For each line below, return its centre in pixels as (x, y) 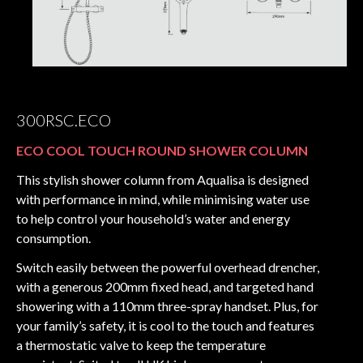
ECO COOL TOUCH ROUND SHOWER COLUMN (162, 151)
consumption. (55, 238)
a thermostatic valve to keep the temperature (141, 345)
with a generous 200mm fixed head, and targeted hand (165, 287)
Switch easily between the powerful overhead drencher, (168, 267)
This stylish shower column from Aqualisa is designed (162, 180)
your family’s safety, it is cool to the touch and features (165, 326)
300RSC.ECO (64, 120)
